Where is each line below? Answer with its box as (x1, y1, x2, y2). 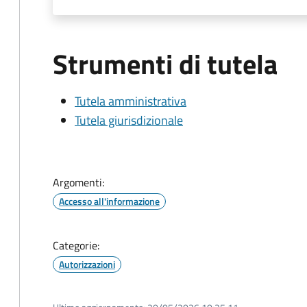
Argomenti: (53, 174, 104, 191)
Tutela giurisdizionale (75, 111, 183, 130)
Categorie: (53, 237, 99, 254)
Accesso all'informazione (59, 194, 160, 208)
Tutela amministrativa (75, 92, 186, 110)
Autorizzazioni (59, 257, 115, 271)
